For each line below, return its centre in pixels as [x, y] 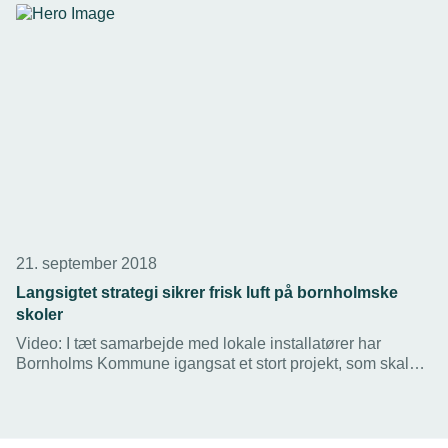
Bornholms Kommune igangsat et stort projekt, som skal [212, 364]
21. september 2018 [86, 264]
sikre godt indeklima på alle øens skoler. [158, 384]
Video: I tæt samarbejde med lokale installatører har [198, 344]
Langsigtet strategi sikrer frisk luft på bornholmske [207, 293]
